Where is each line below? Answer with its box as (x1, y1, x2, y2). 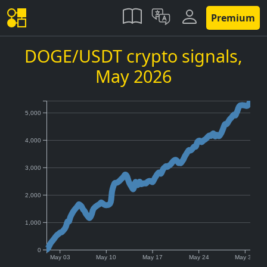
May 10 (96, 254, 117, 261)
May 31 (235, 254, 256, 261)
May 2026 (95, 64, 172, 88)
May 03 (49, 254, 70, 261)
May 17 (142, 254, 163, 261)
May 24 (188, 254, 209, 261)
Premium (211, 11, 255, 24)
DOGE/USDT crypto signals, (24, 44, 243, 67)
